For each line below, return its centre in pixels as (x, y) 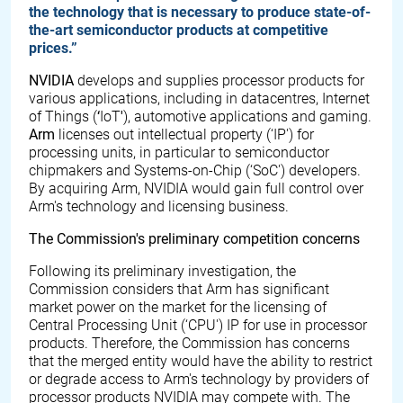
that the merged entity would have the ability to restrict (201, 361)
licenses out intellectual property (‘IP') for (184, 134)
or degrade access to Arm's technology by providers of (199, 379)
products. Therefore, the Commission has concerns (189, 343)
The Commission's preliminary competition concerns (194, 239)
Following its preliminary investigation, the (162, 271)
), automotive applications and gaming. (247, 116)
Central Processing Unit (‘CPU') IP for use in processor (198, 325)
